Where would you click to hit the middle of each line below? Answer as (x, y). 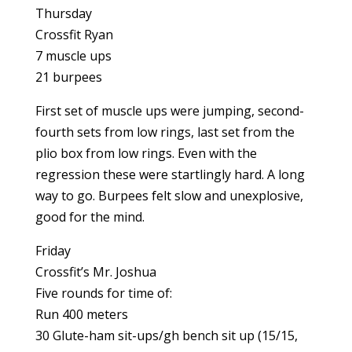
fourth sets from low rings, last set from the (165, 132)
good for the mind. (90, 217)
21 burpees (68, 77)
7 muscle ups (73, 56)
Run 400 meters (81, 314)
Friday (53, 251)
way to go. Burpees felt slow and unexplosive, (169, 196)
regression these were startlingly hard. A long (170, 174)
